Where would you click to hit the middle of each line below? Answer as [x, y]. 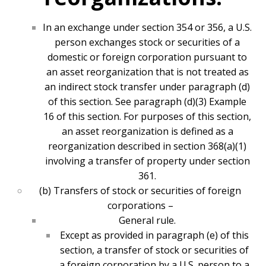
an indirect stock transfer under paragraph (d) [147, 87]
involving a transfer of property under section [147, 161]
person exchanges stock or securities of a [147, 42]
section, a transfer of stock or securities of [154, 250]
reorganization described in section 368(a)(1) [147, 146]
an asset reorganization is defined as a [147, 132]
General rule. [147, 221]
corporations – [140, 206]
